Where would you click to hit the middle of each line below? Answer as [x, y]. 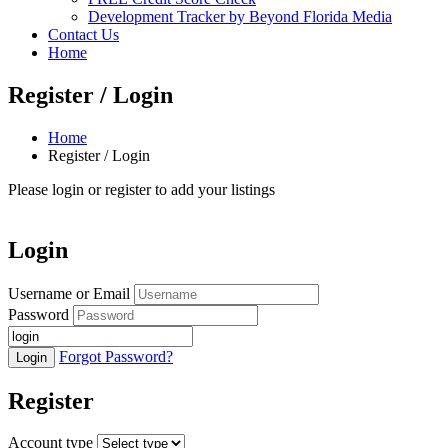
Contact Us [83, 34]
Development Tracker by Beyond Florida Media [240, 16]
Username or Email [69, 293]
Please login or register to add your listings [141, 189]
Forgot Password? [116, 356]
